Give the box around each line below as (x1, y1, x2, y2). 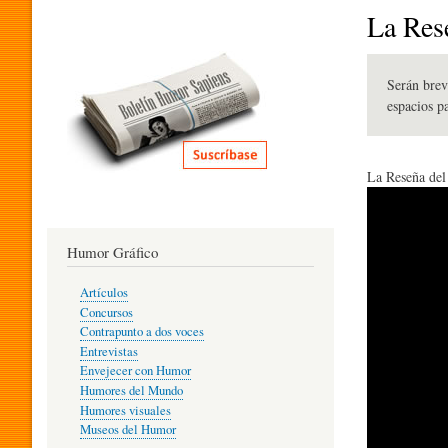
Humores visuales (79, 401, 171, 419)
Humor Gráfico (67, 241, 158, 262)
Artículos (79, 284, 128, 302)
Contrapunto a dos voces (79, 323, 204, 341)
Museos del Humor (79, 421, 176, 439)
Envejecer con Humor (79, 362, 191, 380)
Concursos (79, 303, 133, 321)
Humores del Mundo (79, 381, 183, 399)
